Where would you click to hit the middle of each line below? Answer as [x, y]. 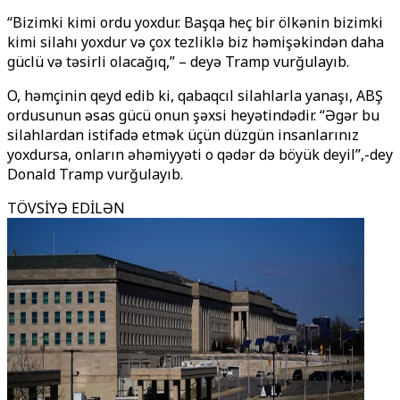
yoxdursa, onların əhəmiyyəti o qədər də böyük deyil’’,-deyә [200, 154]
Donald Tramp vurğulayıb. [95, 174]
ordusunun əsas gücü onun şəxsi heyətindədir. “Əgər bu [193, 115]
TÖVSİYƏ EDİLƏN [66, 208]
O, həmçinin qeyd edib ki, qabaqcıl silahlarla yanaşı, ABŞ [195, 96]
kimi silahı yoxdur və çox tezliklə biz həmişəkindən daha [196, 42]
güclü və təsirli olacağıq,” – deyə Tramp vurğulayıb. [178, 62]
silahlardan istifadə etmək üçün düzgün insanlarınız [183, 135]
